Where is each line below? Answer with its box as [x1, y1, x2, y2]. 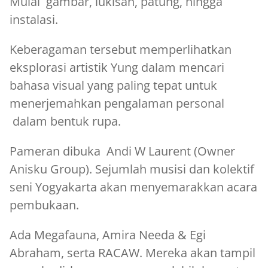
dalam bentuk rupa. [10, 112, 121, 129]
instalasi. [10, 11, 58, 28]
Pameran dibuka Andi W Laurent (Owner [10, 142, 235, 159]
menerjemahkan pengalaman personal [10, 95, 224, 111]
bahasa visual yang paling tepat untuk [10, 77, 217, 93]
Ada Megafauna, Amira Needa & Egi [10, 226, 206, 243]
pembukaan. [10, 196, 79, 213]
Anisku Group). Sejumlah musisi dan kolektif [10, 160, 254, 177]
